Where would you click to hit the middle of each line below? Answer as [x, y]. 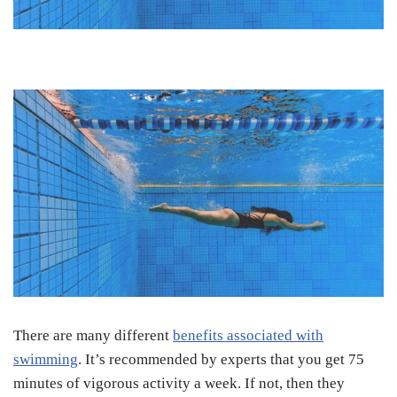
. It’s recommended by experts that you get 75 [221, 360]
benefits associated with [248, 336]
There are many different [93, 336]
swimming [46, 360]
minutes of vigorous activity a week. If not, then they [179, 384]
